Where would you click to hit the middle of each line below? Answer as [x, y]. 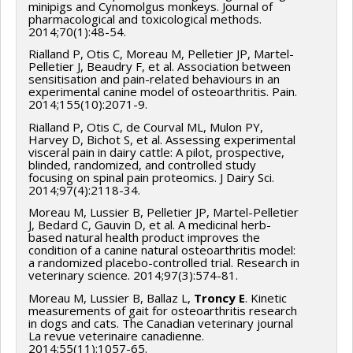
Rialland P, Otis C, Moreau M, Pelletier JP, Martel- [161, 54]
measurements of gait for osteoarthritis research [163, 310]
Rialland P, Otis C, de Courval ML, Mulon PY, [146, 126]
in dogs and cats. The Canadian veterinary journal [161, 323]
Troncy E [219, 297]
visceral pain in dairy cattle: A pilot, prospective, [156, 152]
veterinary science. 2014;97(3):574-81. [133, 275]
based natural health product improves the [144, 238]
